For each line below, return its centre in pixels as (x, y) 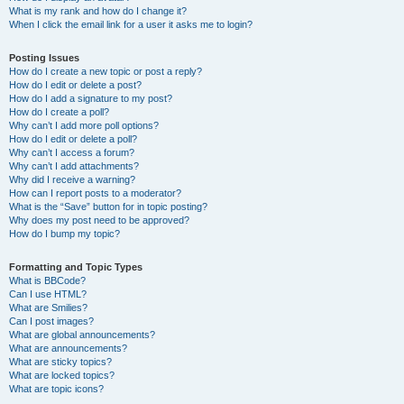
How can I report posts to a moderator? (95, 193)
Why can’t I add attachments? (74, 166)
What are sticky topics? (60, 362)
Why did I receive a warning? (72, 179)
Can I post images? (51, 321)
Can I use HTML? (48, 294)
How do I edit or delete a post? (75, 85)
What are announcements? (68, 348)
